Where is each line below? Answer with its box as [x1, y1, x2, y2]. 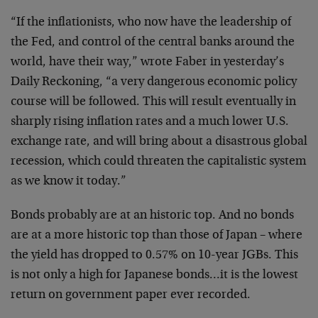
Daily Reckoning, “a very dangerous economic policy [11, 76, 297, 89]
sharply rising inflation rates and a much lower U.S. [11, 116, 289, 128]
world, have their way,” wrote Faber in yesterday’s [11, 56, 284, 69]
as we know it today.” [11, 175, 126, 188]
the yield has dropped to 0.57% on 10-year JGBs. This [11, 249, 298, 262]
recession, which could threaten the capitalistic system [11, 155, 307, 168]
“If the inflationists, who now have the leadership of [11, 16, 291, 29]
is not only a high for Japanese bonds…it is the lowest [11, 269, 298, 282]
